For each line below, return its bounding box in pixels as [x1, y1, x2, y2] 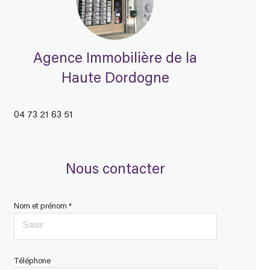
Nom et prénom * [13, 202, 72, 210]
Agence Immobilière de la [33, 51, 198, 66]
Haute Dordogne [61, 71, 169, 86]
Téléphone [13, 257, 51, 265]
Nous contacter [65, 162, 165, 177]
